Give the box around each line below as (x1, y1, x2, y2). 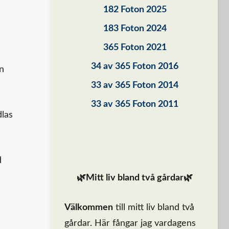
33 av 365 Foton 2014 (91, 81, 178, 90)
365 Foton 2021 (103, 43, 167, 52)
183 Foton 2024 (103, 24, 167, 33)
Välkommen (64, 203, 113, 212)
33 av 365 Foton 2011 (91, 100, 178, 109)
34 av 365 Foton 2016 (91, 62, 178, 71)
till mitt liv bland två (113, 203, 194, 212)
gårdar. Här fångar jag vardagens (64, 219, 196, 228)
